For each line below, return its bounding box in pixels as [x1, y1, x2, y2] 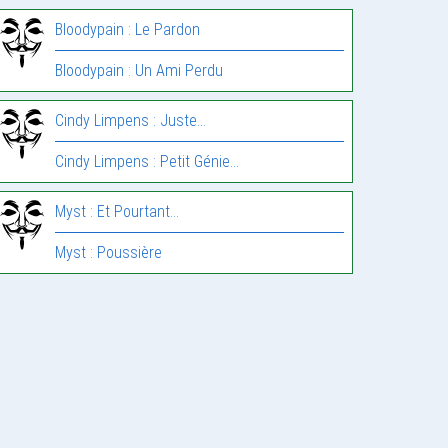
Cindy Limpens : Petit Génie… [55, 152, 240, 171]
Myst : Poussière [55, 243, 163, 262]
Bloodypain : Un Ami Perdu [55, 61, 224, 80]
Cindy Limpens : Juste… [55, 111, 207, 130]
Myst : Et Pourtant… [55, 202, 180, 221]
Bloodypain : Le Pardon [55, 20, 201, 39]
